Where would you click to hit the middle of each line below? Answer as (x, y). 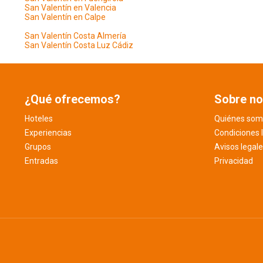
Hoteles (39, 119)
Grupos (38, 147)
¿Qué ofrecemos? (73, 99)
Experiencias (48, 133)
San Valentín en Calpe (65, 17)
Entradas (41, 161)
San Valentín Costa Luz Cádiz (79, 45)
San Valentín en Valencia (70, 8)
